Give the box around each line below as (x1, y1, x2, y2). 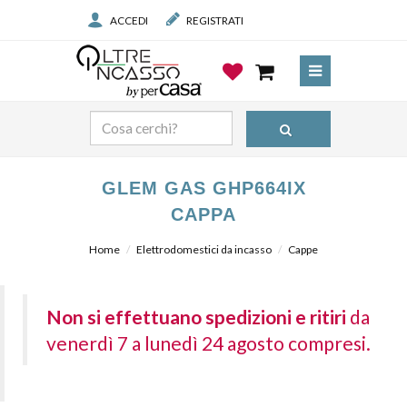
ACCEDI (110, 14, 148, 26)
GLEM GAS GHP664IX (101, 178, 306, 198)
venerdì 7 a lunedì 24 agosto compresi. (45, 332, 371, 354)
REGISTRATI (186, 14, 243, 26)
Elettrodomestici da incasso (136, 243, 272, 256)
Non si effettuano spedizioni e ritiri (46, 305, 346, 328)
